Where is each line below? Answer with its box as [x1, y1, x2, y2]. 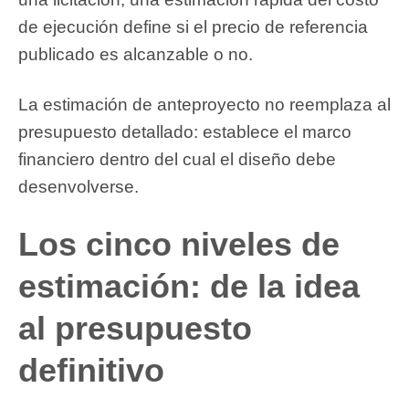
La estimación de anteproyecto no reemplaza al [18, 94, 391, 114]
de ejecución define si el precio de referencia [18, 17, 368, 37]
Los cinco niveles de [18, 225, 340, 263]
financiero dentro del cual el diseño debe [18, 149, 336, 169]
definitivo [18, 351, 164, 389]
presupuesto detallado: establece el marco [18, 121, 351, 142]
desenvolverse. [18, 176, 139, 196]
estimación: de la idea [18, 267, 360, 305]
